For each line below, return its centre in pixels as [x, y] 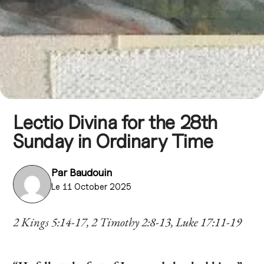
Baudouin [91, 172]
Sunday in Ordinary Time [113, 141]
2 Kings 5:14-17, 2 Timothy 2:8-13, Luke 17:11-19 [128, 222]
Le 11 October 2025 [92, 187]
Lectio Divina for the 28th [115, 122]
